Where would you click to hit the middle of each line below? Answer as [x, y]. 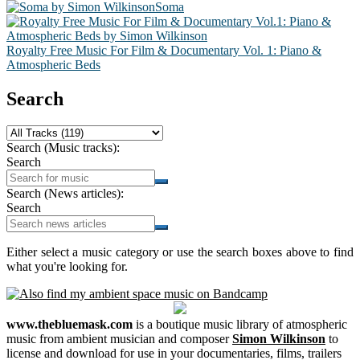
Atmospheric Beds [53, 64]
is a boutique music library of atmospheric [240, 325]
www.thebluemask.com [70, 325]
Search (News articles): [65, 194]
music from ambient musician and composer [119, 339]
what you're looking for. [67, 267]
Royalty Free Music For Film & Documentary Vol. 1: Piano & [164, 50]
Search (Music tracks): [63, 148]
